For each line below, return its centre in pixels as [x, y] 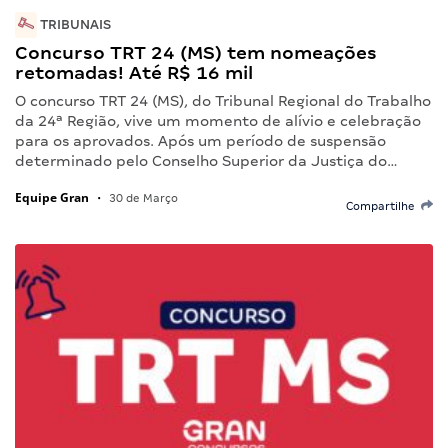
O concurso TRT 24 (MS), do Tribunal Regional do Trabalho [223, 100]
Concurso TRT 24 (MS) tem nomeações [196, 52]
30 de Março [142, 197]
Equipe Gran [52, 197]
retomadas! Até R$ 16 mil [134, 72]
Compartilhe [383, 205]
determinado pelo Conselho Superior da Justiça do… [206, 160]
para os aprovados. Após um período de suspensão [200, 140]
